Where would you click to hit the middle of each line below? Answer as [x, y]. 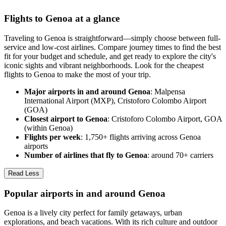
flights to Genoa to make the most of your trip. [77, 75]
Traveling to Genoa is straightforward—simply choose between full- [112, 38]
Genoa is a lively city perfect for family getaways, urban [93, 213]
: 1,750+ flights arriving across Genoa [141, 137]
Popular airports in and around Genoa [85, 193]
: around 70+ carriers [180, 155]
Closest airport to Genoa [66, 119]
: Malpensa [168, 92]
